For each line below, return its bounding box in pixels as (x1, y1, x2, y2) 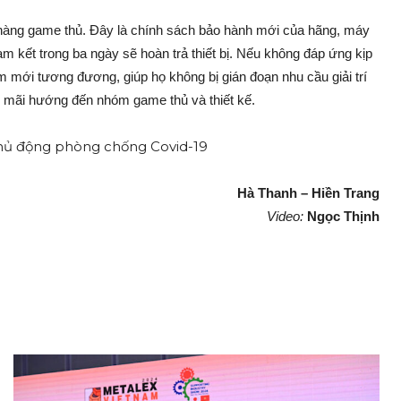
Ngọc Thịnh (307, 209, 380, 225)
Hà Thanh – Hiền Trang (237, 185, 380, 201)
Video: (267, 209, 307, 225)
